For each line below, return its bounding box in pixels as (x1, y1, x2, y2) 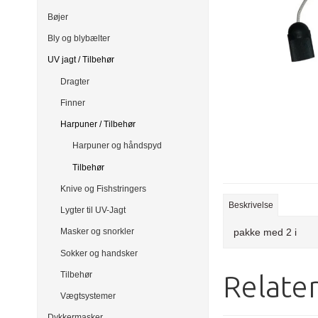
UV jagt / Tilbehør (48, 55, 114, 65)
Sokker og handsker (60, 248, 138, 258)
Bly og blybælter (48, 33, 110, 44)
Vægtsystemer (60, 291, 116, 302)
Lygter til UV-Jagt (60, 205, 126, 216)
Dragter (60, 76, 89, 87)
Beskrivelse (228, 200, 273, 211)
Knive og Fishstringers (60, 183, 146, 194)
